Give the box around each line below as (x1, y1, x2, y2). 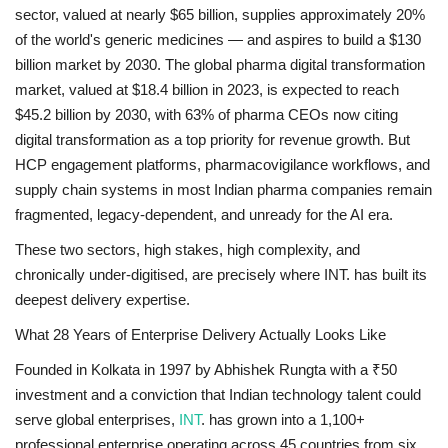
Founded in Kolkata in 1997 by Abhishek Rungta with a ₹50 (15, 360, 397, 378)
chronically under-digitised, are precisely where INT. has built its (15, 265, 427, 283)
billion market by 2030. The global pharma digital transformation (15, 55, 425, 73)
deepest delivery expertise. (15, 290, 190, 308)
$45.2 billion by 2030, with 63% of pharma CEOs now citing (15, 105, 398, 123)
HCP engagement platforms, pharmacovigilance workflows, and (15, 155, 430, 173)
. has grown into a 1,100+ (201, 410, 365, 428)
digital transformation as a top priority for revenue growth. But (15, 130, 410, 148)
